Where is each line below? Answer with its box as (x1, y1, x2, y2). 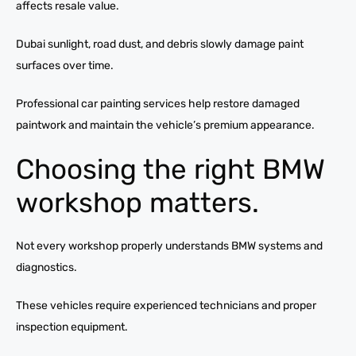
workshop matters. (16, 185, 259, 219)
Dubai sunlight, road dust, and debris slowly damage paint (16, 37, 304, 51)
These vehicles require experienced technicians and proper (16, 298, 316, 312)
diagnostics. (16, 260, 77, 274)
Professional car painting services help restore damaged (16, 96, 300, 110)
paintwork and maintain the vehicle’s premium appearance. (16, 118, 315, 132)
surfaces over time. (16, 58, 114, 72)
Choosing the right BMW (16, 152, 324, 186)
